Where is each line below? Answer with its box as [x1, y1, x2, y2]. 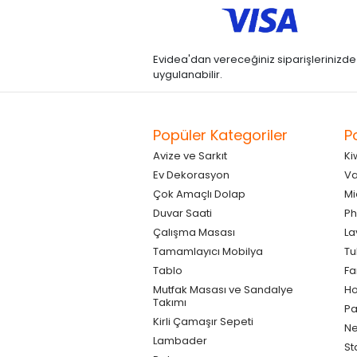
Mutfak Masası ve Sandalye [153, 281, 293, 297]
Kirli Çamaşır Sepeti [153, 313, 253, 329]
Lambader [153, 332, 207, 348]
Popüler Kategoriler [153, 124, 288, 145]
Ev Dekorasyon [153, 167, 229, 182]
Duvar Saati [153, 205, 212, 221]
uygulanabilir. [153, 66, 222, 82]
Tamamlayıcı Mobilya [153, 243, 263, 259]
